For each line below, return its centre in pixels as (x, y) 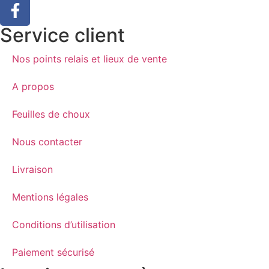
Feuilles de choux (51, 114)
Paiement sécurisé (53, 252)
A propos (33, 86)
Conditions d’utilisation (64, 224)
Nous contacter (47, 141)
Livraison (32, 169)
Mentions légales (50, 197)
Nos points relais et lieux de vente (89, 59)
